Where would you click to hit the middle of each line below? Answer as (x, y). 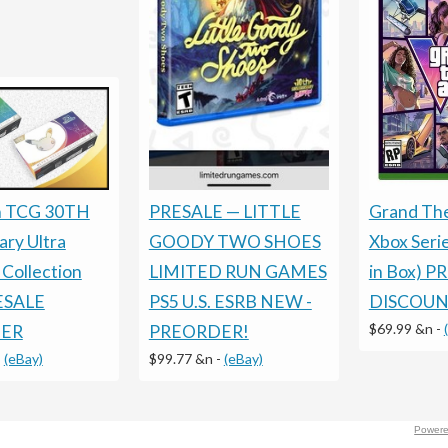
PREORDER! (198, 331)
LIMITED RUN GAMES (237, 271)
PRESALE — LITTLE (224, 211)
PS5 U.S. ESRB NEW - (230, 301)
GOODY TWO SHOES (234, 241)
